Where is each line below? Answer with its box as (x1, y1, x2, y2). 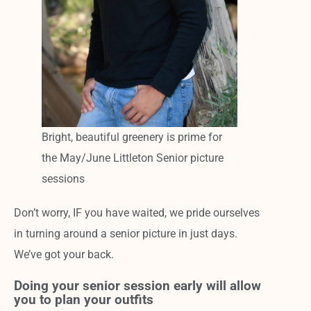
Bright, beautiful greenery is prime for (42, 130, 223, 144)
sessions (42, 171, 85, 185)
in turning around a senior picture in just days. (14, 227, 238, 241)
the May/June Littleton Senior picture (42, 151, 224, 165)
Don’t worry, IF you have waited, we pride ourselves (14, 206, 260, 220)
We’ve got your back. (14, 248, 115, 262)
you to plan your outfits (14, 292, 154, 308)
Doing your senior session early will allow (14, 278, 262, 294)
